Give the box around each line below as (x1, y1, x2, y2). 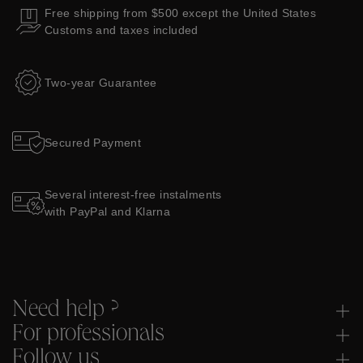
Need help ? (12, 299, 119, 323)
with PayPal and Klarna (45, 205, 171, 218)
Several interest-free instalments (45, 188, 222, 201)
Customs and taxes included (45, 23, 199, 36)
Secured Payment (45, 135, 142, 149)
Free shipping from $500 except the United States (45, 6, 317, 19)
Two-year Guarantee (45, 75, 157, 89)
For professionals (12, 323, 164, 348)
